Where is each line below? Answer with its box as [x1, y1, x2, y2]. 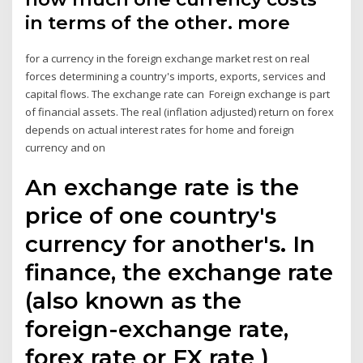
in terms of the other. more [25, 11, 291, 35]
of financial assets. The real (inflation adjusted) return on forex [25, 105, 335, 120]
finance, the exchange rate [25, 258, 334, 286]
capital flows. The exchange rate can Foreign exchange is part [25, 87, 331, 102]
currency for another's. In [25, 229, 316, 258]
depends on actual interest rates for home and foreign [25, 122, 295, 138]
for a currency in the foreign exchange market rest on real [25, 51, 310, 66]
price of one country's [25, 201, 277, 229]
